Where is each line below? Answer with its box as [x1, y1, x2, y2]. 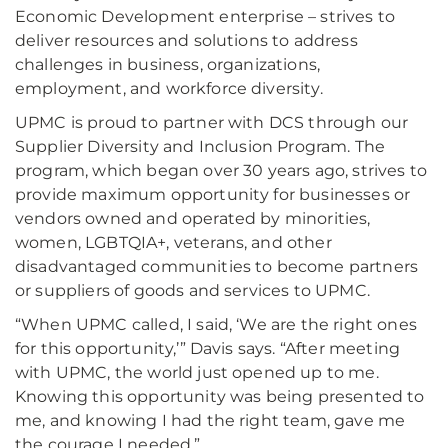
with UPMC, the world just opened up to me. [15, 363, 379, 383]
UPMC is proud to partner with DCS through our [15, 113, 409, 133]
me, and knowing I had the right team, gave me [15, 411, 406, 431]
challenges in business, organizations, [15, 55, 321, 75]
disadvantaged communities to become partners [15, 257, 419, 277]
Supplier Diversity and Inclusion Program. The [15, 137, 386, 157]
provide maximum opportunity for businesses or [15, 185, 411, 205]
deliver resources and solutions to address [15, 31, 358, 51]
